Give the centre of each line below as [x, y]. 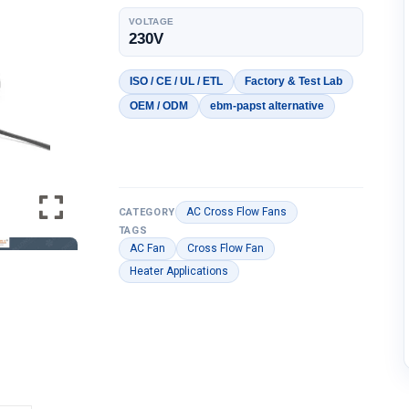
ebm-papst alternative [267, 106]
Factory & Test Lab [293, 81]
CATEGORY [147, 212]
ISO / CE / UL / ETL [176, 81]
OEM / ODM [158, 106]
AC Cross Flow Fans [237, 212]
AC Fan [147, 248]
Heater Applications [178, 271]
